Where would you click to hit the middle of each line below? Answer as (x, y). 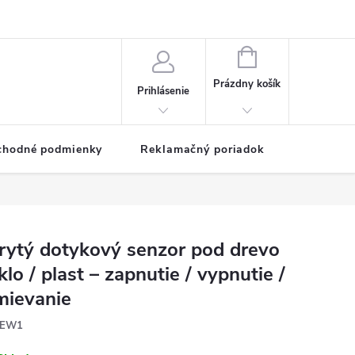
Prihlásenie (164, 91)
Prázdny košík (247, 84)
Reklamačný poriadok (202, 149)
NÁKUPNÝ (280, 55)
